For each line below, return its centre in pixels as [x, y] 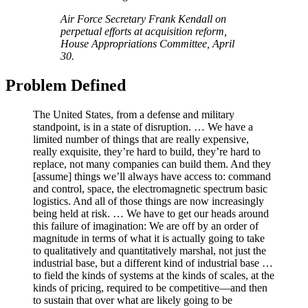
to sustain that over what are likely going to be [133, 300]
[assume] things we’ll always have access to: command [152, 176]
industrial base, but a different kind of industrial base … [153, 263]
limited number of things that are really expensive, [141, 139]
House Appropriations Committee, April [147, 43]
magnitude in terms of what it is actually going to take [149, 238]
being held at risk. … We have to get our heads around [151, 213]
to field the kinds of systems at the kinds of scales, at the [154, 275]
